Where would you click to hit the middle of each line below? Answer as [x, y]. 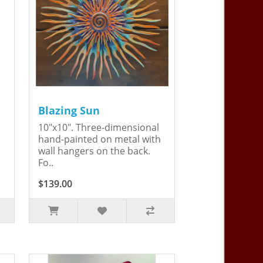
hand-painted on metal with [100, 139]
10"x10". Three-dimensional [99, 128]
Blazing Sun [69, 111]
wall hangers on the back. [94, 151]
